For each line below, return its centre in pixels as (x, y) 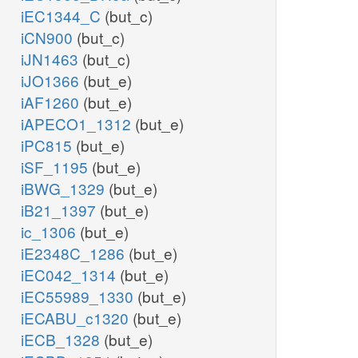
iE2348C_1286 (75, 253)
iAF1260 (52, 102)
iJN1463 (52, 59)
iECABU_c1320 (77, 318)
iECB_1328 (62, 340)
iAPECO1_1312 (78, 124)
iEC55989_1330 (79, 296)
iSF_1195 (56, 167)
